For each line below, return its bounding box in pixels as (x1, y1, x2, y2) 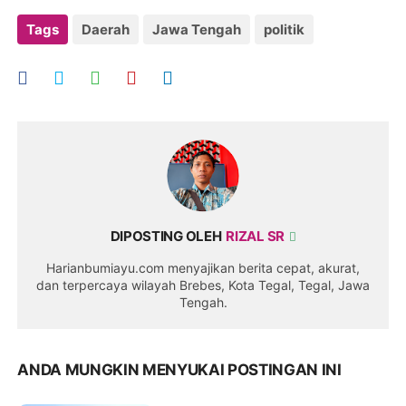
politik (264, 21, 305, 38)
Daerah (82, 21, 130, 38)
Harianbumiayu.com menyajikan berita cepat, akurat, (46, 260, 360, 275)
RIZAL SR (226, 227, 287, 245)
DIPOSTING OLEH (110, 227, 222, 245)
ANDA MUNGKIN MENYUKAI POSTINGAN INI (17, 361, 342, 379)
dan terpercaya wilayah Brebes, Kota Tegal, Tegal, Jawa (36, 277, 370, 293)
